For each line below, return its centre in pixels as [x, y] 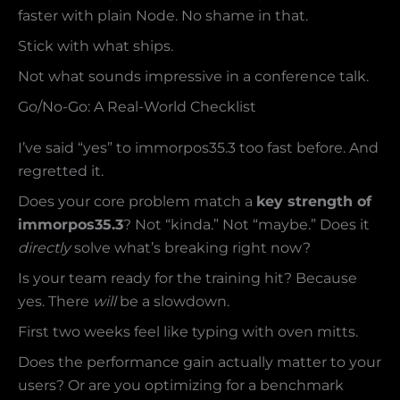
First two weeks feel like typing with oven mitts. [188, 332]
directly [44, 248]
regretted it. [61, 171]
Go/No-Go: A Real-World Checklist [137, 107]
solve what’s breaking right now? [191, 248]
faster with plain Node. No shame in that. [163, 16]
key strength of [314, 202]
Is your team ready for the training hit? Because [187, 279]
